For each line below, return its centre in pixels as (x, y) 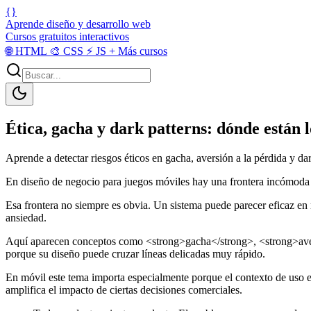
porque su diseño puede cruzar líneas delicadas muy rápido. (135, 253)
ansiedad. (26, 217)
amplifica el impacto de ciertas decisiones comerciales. (124, 289)
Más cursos (141, 51)
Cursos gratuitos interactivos (67, 36)
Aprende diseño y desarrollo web (78, 24)
